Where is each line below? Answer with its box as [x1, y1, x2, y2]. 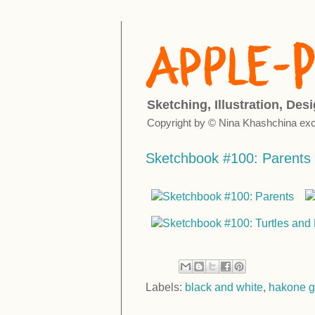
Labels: [146, 281, 185, 294]
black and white [185, 281, 263, 294]
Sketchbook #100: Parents [146, 150, 311, 167]
